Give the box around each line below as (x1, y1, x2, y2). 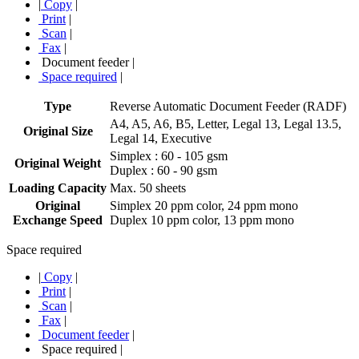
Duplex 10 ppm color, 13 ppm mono (110, 212, 294, 227)
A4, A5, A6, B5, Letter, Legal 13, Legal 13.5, (110, 116, 341, 131)
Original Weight (14, 155, 101, 170)
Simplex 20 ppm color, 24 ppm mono (110, 198, 298, 212)
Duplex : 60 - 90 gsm (110, 163, 217, 177)
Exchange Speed (13, 212, 103, 227)
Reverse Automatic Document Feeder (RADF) (110, 99, 346, 113)
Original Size (22, 123, 93, 138)
